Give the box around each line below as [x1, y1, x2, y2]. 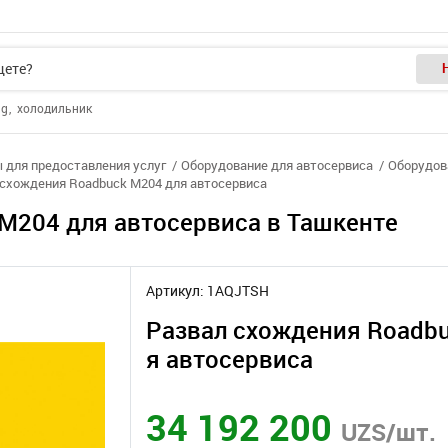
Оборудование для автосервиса [181, 158, 373, 173]
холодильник [17, 102, 92, 116]
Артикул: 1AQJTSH [145, 283, 269, 300]
